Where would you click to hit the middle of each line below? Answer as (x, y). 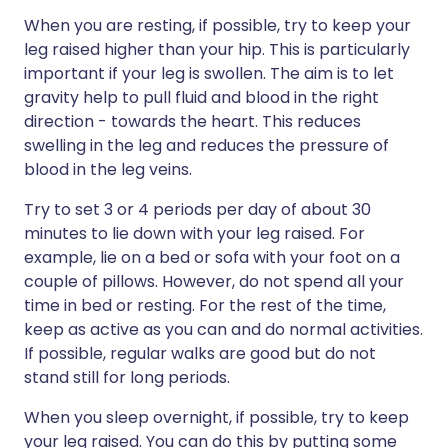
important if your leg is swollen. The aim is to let (209, 73)
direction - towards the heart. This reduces (192, 121)
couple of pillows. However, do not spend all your (214, 281)
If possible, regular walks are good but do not (200, 353)
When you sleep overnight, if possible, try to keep (216, 417)
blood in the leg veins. (108, 169)
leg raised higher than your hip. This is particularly (217, 49)
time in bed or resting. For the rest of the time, (205, 305)
